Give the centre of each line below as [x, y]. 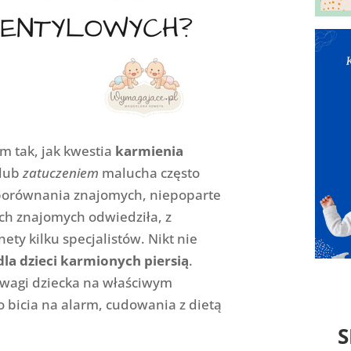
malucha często [149, 172]
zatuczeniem [60, 172]
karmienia [149, 150]
